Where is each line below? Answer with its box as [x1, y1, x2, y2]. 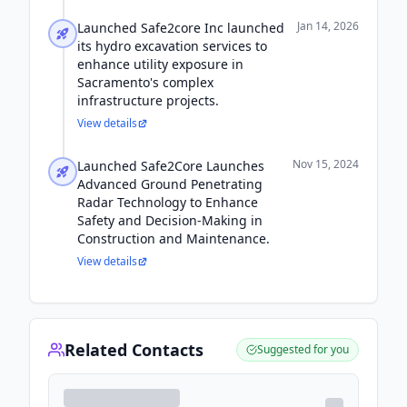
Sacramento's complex [77, 74, 213, 91]
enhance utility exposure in [77, 55, 243, 73]
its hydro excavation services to [77, 37, 267, 55]
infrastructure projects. [77, 92, 219, 109]
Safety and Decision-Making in [77, 212, 263, 229]
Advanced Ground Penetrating [77, 175, 263, 193]
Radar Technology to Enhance [77, 194, 258, 211]
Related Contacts [65, 339, 203, 361]
